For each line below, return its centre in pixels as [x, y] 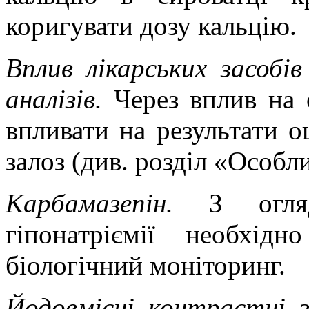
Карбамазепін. [107, 203]
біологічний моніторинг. [146, 265]
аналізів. [60, 99]
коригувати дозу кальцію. [151, 26]
